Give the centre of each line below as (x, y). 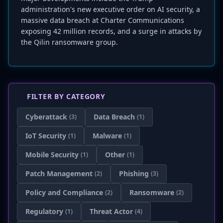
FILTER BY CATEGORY (66, 96)
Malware (107, 136)
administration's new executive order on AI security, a (111, 9)
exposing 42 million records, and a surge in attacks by (111, 31)
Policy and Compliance (64, 192)
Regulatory (44, 211)
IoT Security (46, 136)
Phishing (134, 173)
